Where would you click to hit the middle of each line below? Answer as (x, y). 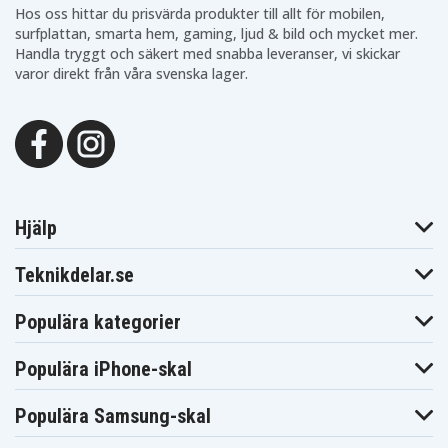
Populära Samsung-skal (113, 416)
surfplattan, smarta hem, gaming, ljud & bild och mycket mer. (216, 33)
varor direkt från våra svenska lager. (131, 73)
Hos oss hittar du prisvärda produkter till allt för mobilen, (200, 13)
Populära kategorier (98, 322)
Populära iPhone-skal (103, 369)
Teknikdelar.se (74, 275)
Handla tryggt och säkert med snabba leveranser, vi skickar (207, 53)
